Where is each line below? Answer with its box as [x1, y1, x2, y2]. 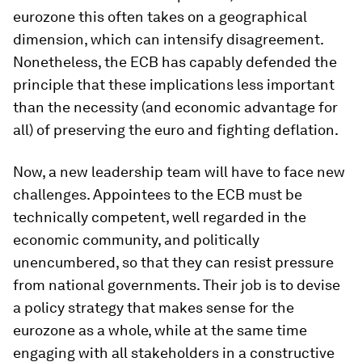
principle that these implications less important [13, 76, 335, 93]
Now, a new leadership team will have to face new [13, 163, 345, 180]
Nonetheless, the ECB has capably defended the [13, 53, 337, 70]
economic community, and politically [13, 231, 259, 248]
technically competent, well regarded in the [13, 208, 306, 225]
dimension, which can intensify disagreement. [13, 31, 323, 48]
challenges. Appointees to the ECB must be [13, 186, 302, 203]
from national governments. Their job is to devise [13, 276, 340, 293]
